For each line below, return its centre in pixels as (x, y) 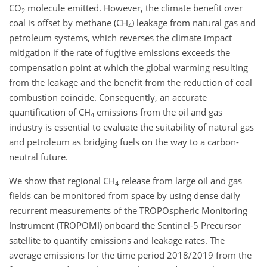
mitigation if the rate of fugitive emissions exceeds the (119, 52)
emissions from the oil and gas (158, 112)
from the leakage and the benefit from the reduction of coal (131, 82)
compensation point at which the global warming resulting (128, 67)
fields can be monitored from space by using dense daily (125, 195)
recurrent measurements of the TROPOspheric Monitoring (128, 210)
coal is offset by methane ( (63, 23)
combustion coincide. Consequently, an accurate (108, 97)
